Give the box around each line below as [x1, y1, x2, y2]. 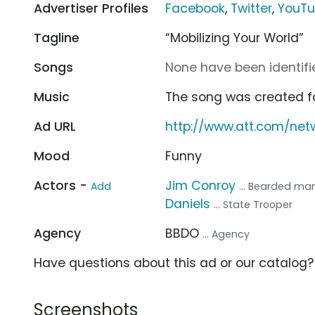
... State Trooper [214, 197, 293, 212]
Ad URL [34, 117, 76, 135]
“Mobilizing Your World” [165, 29, 304, 46]
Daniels [165, 195, 211, 212]
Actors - [34, 176, 91, 194]
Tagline [34, 29, 79, 46]
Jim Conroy [165, 176, 236, 194]
